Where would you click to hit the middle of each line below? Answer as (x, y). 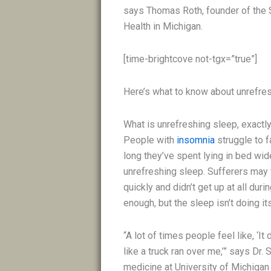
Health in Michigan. (163, 27)
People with (150, 140)
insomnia (196, 140)
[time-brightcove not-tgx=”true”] (191, 59)
